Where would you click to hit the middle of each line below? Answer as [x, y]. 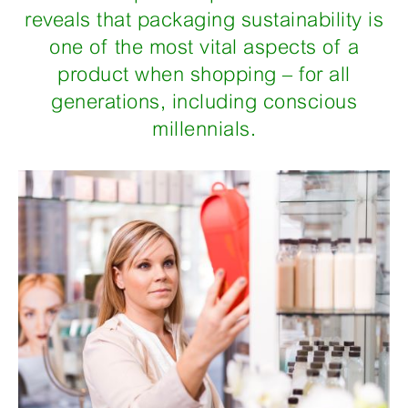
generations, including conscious [204, 102]
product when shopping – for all [204, 74]
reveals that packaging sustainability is [204, 20]
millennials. [204, 129]
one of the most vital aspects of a [204, 47]
